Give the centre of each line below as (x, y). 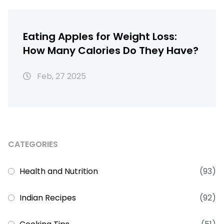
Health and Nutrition (59, 171)
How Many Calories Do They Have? (111, 51)
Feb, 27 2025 (60, 76)
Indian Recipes (48, 198)
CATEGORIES (33, 144)
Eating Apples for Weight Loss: (100, 37)
